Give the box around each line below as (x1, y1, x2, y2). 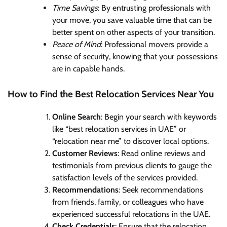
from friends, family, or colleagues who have (52, 197, 204, 207)
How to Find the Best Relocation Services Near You (8, 88, 214, 100)
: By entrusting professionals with (98, 3, 211, 13)
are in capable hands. (52, 64, 125, 74)
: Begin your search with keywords (101, 112, 217, 122)
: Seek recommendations (119, 185, 203, 195)
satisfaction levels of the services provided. (52, 173, 198, 183)
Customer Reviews (52, 148, 118, 159)
